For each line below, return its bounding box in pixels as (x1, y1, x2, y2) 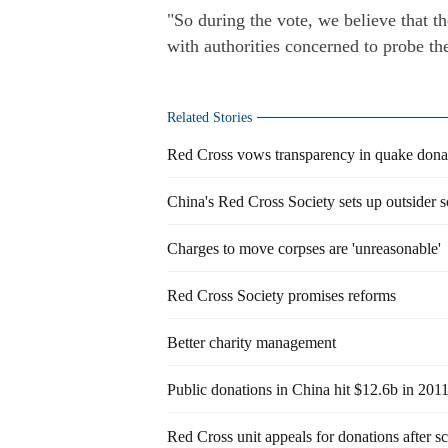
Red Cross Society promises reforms (167, 287, 396, 304)
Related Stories (167, 110, 252, 125)
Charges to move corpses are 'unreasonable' (167, 240, 441, 257)
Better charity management (167, 334, 336, 351)
